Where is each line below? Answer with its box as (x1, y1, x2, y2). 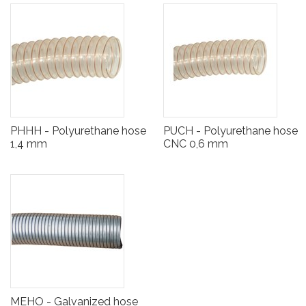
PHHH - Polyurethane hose (10, 124, 146, 138)
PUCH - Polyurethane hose (163, 124, 298, 138)
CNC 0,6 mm (163, 137, 228, 151)
